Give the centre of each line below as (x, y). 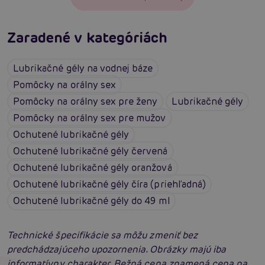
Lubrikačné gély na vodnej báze (83, 68)
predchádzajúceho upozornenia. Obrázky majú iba (117, 249)
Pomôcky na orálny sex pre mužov (90, 118)
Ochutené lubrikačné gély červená (91, 151)
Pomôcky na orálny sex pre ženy (85, 101)
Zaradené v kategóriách (88, 37)
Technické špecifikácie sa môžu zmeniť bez (102, 235)
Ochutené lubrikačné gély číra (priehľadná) (110, 184)
